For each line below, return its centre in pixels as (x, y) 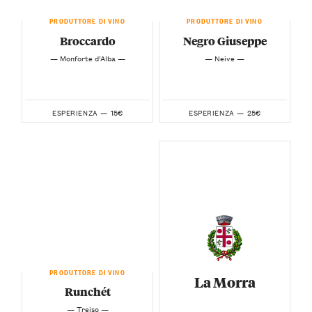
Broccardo (87, 41)
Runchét (87, 292)
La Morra (225, 281)
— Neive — (225, 57)
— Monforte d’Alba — (87, 57)
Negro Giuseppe (225, 41)
